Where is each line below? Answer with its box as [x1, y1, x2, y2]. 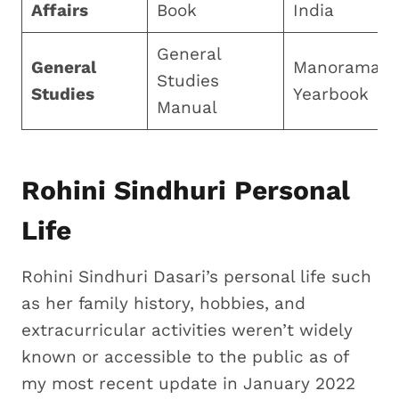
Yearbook [292, 83, 369, 104]
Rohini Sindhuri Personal [21, 174, 350, 206]
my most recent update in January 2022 [21, 372, 355, 394]
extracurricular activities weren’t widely [21, 319, 353, 340]
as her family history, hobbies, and [21, 292, 305, 313]
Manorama [292, 56, 380, 77]
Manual [156, 96, 217, 118]
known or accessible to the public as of [21, 346, 348, 367]
